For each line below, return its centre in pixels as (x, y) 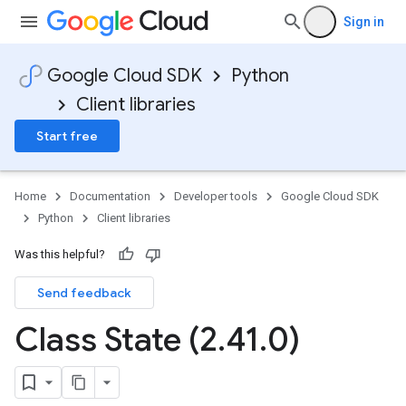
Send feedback (84, 293)
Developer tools (216, 196)
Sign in (364, 22)
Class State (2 (116, 339)
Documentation (110, 196)
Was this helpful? (60, 254)
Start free (67, 136)
